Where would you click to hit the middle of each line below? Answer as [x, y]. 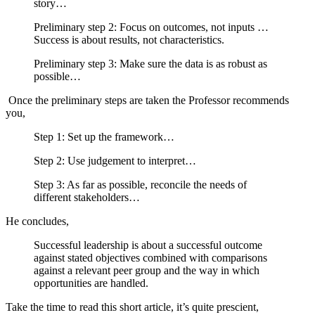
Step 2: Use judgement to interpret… [116, 160]
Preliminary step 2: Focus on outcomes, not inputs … [151, 27]
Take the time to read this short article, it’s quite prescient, [132, 307]
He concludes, [37, 221]
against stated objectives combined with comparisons [150, 257]
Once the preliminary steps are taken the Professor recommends [147, 100]
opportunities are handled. [94, 283]
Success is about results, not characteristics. [129, 39]
